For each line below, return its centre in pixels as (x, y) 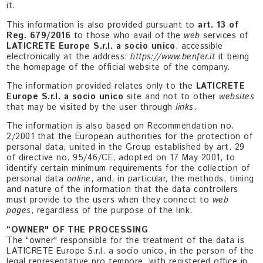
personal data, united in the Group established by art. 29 (126, 148)
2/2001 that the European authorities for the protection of (130, 137)
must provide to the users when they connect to (109, 200)
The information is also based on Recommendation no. (120, 127)
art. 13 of (218, 25)
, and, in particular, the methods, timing (172, 179)
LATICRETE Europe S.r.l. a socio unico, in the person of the (130, 251)
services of (226, 36)
